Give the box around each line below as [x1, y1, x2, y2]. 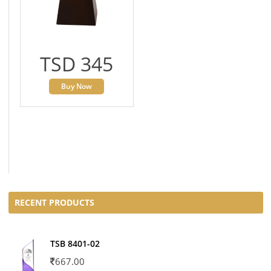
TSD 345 [40, 50, 114, 77]
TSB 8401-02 [50, 237, 100, 249]
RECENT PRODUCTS [14, 196, 94, 208]
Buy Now [61, 80, 93, 91]
